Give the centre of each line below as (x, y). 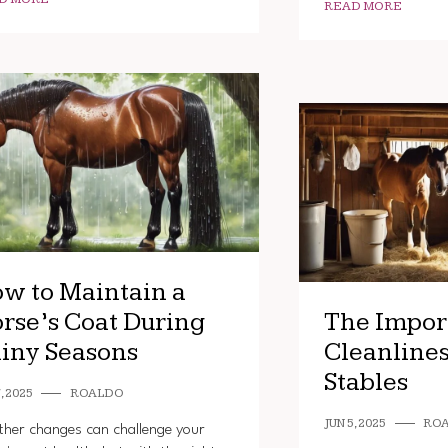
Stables (366, 382)
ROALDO (96, 393)
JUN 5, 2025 (355, 423)
